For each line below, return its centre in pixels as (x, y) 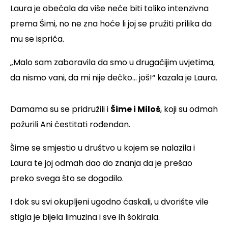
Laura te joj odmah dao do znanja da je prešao (101, 163)
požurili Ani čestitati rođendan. (70, 125)
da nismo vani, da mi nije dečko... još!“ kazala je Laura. (114, 78)
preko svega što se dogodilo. (67, 179)
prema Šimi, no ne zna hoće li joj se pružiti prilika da (111, 24)
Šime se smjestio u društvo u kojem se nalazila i (103, 148)
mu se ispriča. (37, 39)
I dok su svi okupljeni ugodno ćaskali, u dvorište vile (109, 202)
